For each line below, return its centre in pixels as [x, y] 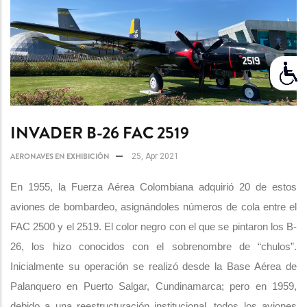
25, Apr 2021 [154, 156]
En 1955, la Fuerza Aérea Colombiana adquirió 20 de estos [153, 187]
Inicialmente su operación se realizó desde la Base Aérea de [153, 266]
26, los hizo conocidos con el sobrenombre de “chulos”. [153, 246]
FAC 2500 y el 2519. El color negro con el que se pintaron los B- [153, 226]
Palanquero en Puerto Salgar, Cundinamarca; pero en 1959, [153, 286]
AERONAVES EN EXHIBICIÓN [60, 156]
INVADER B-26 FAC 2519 [100, 133]
